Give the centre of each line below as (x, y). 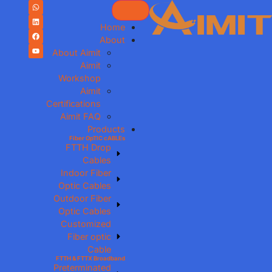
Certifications (74, 104)
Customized (86, 224)
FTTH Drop (89, 147)
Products (107, 129)
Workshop (80, 78)
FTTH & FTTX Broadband (91, 258)
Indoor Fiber (86, 173)
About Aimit (77, 53)
